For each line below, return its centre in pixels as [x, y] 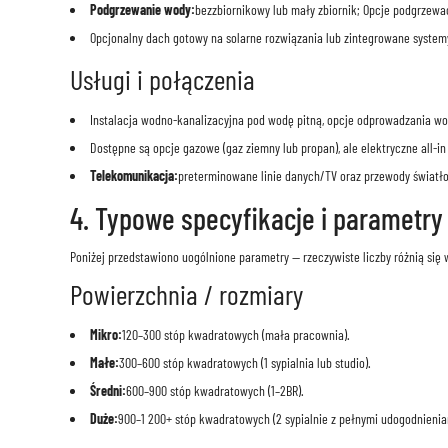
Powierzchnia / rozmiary [186, 294]
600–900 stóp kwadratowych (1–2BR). [214, 391]
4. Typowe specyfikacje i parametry [256, 218]
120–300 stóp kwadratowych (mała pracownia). [235, 335]
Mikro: [105, 335]
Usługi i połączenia [162, 79]
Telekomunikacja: [133, 176]
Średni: [107, 391]
